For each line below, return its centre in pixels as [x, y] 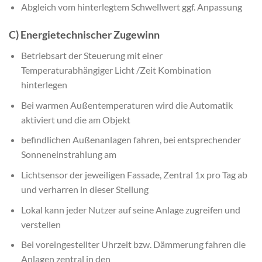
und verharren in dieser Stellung [85, 189]
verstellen [41, 224]
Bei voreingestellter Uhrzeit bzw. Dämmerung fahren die [133, 244]
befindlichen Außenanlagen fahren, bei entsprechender [131, 140]
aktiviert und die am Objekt [75, 119]
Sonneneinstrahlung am [68, 154]
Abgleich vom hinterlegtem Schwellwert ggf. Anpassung [131, 7]
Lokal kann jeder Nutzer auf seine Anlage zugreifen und [130, 209]
